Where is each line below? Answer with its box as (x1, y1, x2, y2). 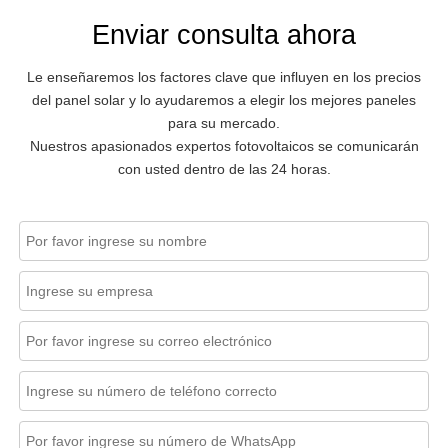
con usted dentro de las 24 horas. (117, 161, 331, 178)
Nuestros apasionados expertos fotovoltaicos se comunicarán (29, 138, 419, 155)
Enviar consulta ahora (92, 20, 356, 51)
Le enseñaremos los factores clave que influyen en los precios (27, 69, 421, 86)
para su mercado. (168, 115, 280, 132)
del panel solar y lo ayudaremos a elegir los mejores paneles (32, 92, 416, 109)
